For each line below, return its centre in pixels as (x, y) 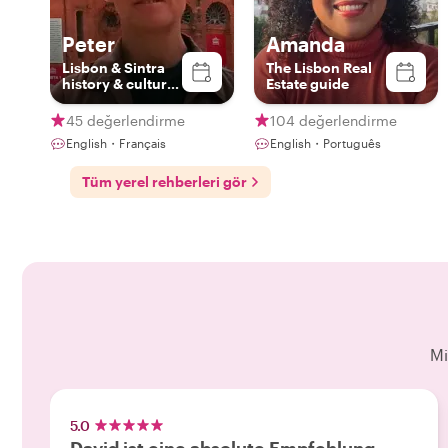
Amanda (305, 44)
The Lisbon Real (319, 67)
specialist (94, 99)
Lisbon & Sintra (113, 67)
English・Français (116, 143)
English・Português (325, 143)
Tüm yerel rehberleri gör (164, 181)
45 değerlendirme (125, 120)
